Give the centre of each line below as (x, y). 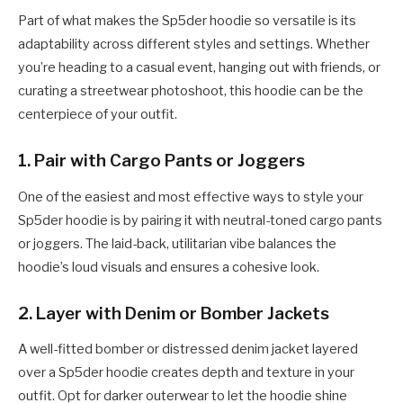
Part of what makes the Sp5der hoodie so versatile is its (187, 20)
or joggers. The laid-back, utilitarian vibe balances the (177, 243)
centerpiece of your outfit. (98, 114)
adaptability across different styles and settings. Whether (194, 44)
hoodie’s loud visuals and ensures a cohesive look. (169, 267)
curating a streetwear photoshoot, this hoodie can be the (191, 90)
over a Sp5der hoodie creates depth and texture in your (186, 373)
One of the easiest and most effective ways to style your (191, 197)
